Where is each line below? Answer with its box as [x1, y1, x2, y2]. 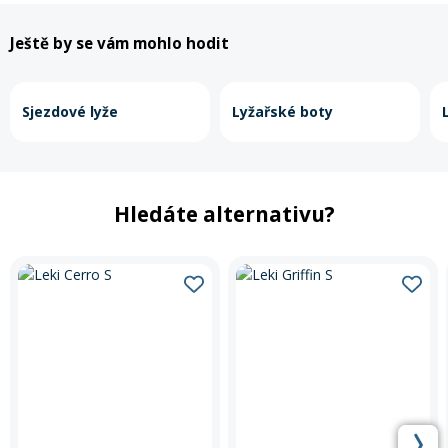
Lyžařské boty [232, 101, 333, 121]
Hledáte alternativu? [113, 199, 335, 228]
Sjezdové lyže [22, 101, 118, 121]
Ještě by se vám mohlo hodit [10, 33, 229, 54]
